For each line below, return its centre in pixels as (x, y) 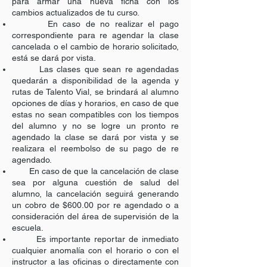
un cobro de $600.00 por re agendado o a (95, 205)
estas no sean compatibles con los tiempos (95, 114)
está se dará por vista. (54, 58)
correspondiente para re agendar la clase (95, 35)
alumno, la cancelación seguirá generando (95, 194)
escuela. (28, 228)
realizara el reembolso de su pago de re (95, 148)
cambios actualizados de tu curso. (76, 13)
